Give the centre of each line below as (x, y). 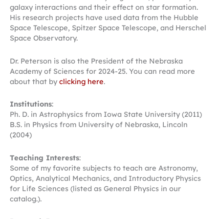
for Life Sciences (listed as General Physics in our (95, 188)
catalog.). (26, 198)
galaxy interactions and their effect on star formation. (104, 7)
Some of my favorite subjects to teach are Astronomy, (104, 168)
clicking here (81, 81)
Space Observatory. (44, 38)
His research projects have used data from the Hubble (104, 18)
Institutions (31, 104)
